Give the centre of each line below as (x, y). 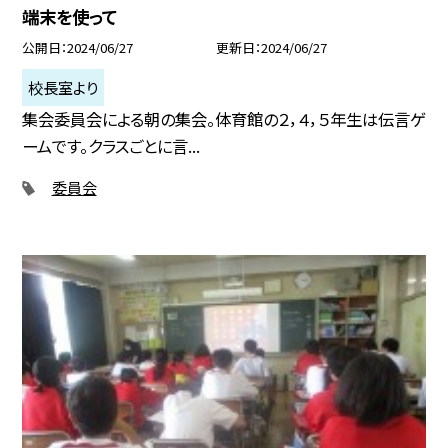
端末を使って (70, 17)
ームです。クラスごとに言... (111, 146)
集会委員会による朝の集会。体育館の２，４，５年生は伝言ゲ (224, 119)
